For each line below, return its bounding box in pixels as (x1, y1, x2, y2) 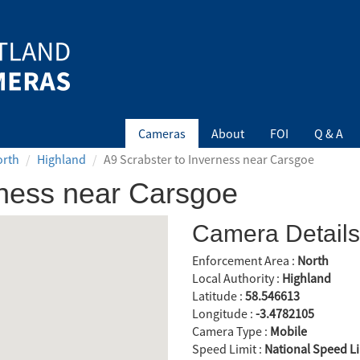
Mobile (270, 323, 307, 340)
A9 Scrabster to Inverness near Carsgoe (104, 151, 314, 168)
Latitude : (192, 288, 245, 305)
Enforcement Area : (192, 252, 297, 269)
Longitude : (192, 305, 256, 322)
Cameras (138, 125, 186, 141)
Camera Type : (192, 323, 270, 340)
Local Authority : (192, 270, 282, 287)
